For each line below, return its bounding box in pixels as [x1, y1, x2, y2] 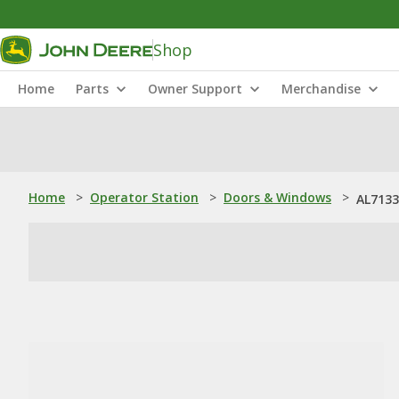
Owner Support [148, 80, 242, 97]
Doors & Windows [224, 189, 331, 206]
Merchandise [281, 80, 361, 97]
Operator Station [90, 189, 199, 206]
